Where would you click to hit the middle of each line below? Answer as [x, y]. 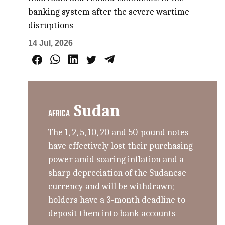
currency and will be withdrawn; [111, 187]
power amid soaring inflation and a [116, 160]
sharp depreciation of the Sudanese [118, 173]
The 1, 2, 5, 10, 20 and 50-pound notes [119, 133]
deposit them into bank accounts [112, 214]
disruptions [51, 25]
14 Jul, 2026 [51, 43]
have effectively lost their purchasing [121, 146]
